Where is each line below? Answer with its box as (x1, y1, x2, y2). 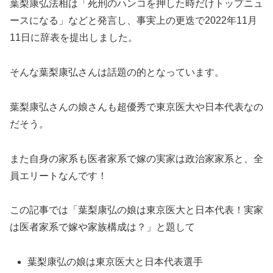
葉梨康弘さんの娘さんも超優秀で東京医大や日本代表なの (10, 101, 263, 112)
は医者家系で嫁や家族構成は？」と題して (10, 222, 195, 233)
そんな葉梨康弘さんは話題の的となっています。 (10, 66, 224, 77)
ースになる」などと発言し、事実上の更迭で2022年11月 (10, 15, 257, 26)
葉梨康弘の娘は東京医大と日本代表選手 (27, 257, 204, 268)
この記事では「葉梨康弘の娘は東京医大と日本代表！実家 (10, 205, 263, 216)
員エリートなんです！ (10, 170, 107, 181)
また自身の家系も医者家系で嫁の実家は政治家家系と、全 (10, 153, 263, 164)
